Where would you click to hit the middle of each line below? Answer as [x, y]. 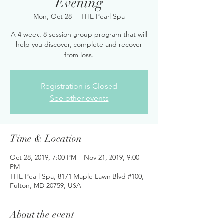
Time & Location [46, 138]
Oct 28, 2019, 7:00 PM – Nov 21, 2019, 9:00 [74, 157]
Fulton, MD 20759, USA [46, 185]
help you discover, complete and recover [79, 44]
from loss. [79, 55]
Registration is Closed [79, 86]
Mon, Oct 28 [52, 16]
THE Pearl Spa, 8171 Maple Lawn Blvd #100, [77, 176]
